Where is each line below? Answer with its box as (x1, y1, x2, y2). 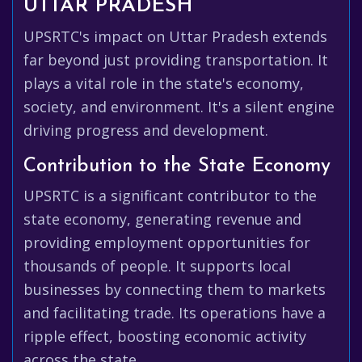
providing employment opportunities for (23, 233, 310, 252)
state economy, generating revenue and (23, 209, 301, 229)
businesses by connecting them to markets (23, 280, 326, 299)
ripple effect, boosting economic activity (23, 326, 306, 346)
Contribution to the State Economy (23, 157, 330, 176)
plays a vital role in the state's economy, (23, 74, 304, 93)
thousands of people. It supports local (23, 256, 291, 276)
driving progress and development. (23, 120, 268, 140)
